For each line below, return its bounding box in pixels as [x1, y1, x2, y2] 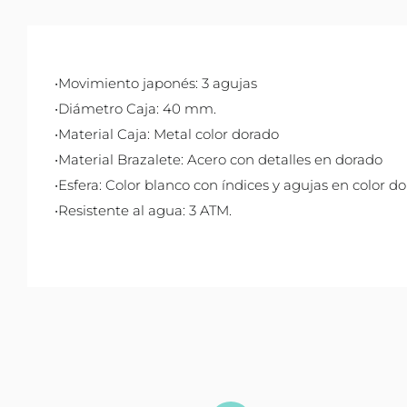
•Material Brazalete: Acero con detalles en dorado [55, 151, 382, 169]
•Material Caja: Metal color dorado [55, 125, 279, 144]
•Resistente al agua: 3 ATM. [55, 202, 232, 220]
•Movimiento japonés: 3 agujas [55, 74, 257, 93]
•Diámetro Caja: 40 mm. [55, 100, 216, 118]
